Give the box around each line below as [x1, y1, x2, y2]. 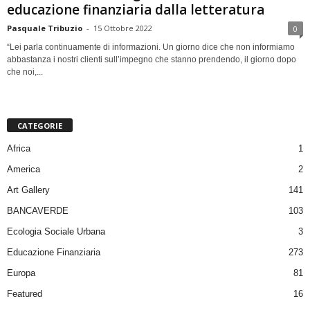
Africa [7, 143, 30, 154]
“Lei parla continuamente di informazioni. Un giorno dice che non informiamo [7, 42, 295, 52]
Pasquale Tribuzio [7, 22, 82, 33]
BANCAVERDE [7, 205, 69, 216]
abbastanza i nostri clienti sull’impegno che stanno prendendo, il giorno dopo [7, 54, 296, 64]
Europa [7, 267, 35, 278]
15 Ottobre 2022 [93, 22, 152, 33]
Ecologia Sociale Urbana [7, 226, 105, 237]
